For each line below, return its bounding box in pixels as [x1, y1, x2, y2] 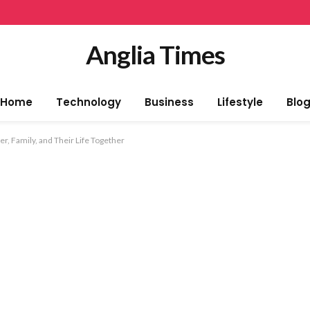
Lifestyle [217, 95, 263, 109]
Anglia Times [85, 39, 225, 70]
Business [144, 95, 194, 109]
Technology [55, 95, 121, 109]
